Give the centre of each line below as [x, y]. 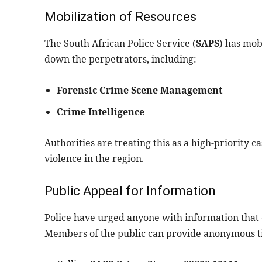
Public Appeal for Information [130, 191]
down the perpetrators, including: [120, 59]
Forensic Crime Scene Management [139, 90]
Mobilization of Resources [120, 17]
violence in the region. [94, 159]
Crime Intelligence [101, 112]
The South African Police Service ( [120, 44]
